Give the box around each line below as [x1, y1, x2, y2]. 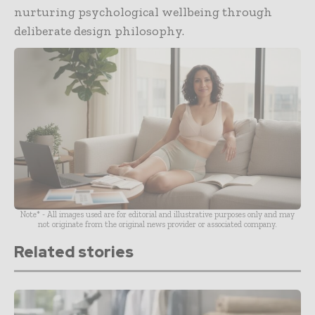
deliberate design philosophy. [14, 23, 184, 39]
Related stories [14, 241, 134, 262]
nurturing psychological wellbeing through [14, 4, 272, 20]
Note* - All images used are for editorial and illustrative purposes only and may [20, 209, 295, 219]
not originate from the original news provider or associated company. [38, 219, 277, 229]
